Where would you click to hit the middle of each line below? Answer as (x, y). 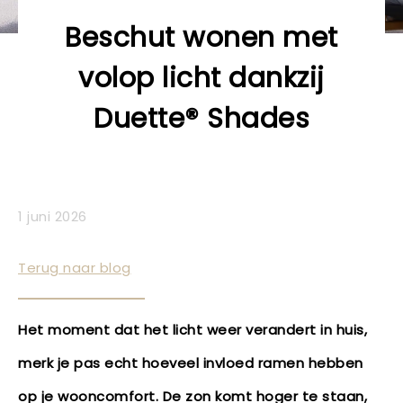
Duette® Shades (201, 119)
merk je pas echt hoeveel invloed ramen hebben (191, 363)
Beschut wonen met (201, 38)
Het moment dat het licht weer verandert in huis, (193, 330)
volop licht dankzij (201, 78)
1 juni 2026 (53, 216)
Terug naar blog (75, 268)
